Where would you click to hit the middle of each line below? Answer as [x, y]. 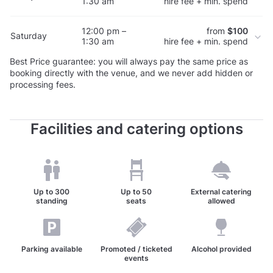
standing [51, 200]
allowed [221, 200]
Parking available [51, 249]
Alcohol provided [221, 249]
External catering [222, 191]
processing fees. [43, 84]
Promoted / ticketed [136, 249]
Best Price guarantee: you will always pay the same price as [129, 61]
